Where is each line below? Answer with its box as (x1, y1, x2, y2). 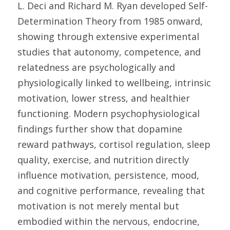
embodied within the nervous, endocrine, (17, 215, 200, 227)
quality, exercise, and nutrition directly (17, 154, 189, 166)
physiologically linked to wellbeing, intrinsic (17, 76, 211, 89)
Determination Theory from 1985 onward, (17, 15, 203, 27)
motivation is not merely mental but (17, 200, 179, 212)
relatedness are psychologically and (17, 61, 175, 73)
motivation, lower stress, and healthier (17, 92, 190, 104)
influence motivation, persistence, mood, (17, 169, 199, 181)
